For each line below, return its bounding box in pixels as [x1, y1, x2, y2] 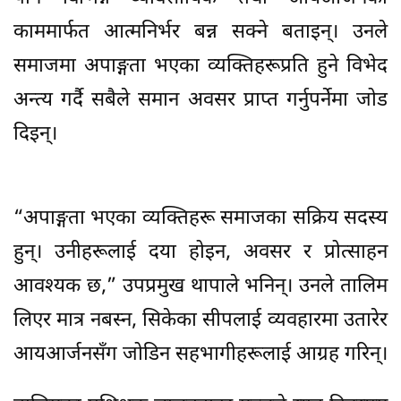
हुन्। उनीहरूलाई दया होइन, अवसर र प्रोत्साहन [13, 239, 388, 266]
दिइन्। [13, 121, 57, 148]
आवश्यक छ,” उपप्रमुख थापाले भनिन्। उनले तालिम [13, 273, 388, 300]
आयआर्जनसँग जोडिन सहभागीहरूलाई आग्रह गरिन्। [13, 341, 388, 368]
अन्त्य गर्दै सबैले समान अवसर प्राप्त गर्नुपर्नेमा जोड [13, 87, 388, 114]
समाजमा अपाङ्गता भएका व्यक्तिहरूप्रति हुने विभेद [13, 53, 388, 80]
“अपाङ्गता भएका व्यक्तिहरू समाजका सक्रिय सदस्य [13, 205, 388, 232]
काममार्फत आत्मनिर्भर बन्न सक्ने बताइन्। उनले [13, 19, 388, 46]
